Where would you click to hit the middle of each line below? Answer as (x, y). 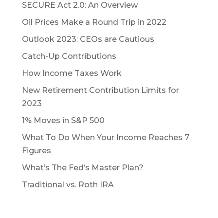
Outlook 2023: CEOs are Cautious (88, 39)
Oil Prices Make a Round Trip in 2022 (94, 22)
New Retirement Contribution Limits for (100, 91)
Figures (36, 151)
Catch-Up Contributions (69, 56)
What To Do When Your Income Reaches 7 (105, 138)
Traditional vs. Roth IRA (68, 185)
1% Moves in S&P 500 (63, 121)
